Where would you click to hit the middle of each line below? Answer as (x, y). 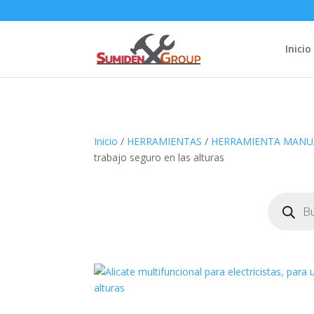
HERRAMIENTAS (165, 141)
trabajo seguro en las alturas (159, 157)
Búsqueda (290, 197)
